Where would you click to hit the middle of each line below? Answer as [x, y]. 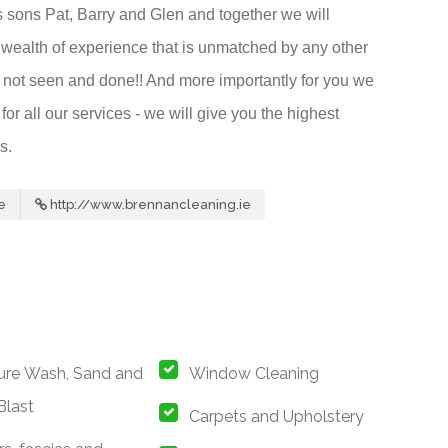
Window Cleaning [254, 374]
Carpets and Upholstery [277, 417]
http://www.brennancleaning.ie [150, 205]
